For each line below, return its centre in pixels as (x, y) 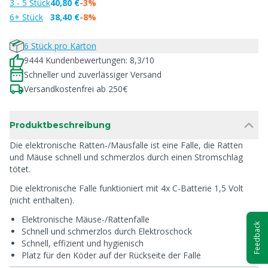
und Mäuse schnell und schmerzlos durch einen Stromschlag (126, 157)
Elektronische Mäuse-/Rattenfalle (86, 219)
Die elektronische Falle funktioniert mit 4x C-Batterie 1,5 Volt (127, 188)
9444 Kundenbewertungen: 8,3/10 (89, 60)
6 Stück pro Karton (60, 46)
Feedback (257, 238)
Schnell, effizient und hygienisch (83, 243)
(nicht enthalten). (42, 200)
